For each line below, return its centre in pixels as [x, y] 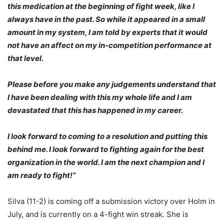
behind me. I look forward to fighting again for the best [106, 149]
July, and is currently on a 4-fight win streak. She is [98, 214]
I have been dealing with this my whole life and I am [100, 97]
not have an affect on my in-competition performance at [109, 45]
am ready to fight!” [41, 175]
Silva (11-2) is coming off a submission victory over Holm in [111, 201]
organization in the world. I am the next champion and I [106, 162]
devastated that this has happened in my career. [95, 110]
